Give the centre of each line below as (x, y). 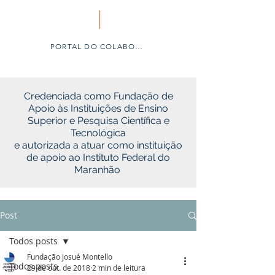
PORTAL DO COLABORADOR (139, 46)
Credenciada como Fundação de (98, 96)
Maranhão (98, 170)
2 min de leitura (119, 268)
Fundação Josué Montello (70, 257)
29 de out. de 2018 (59, 268)
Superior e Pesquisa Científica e (98, 121)
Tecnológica (98, 133)
